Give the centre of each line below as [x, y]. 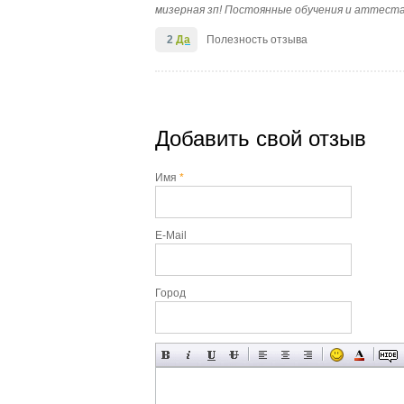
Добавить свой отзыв [261, 138]
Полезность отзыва [257, 40]
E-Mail [171, 235]
